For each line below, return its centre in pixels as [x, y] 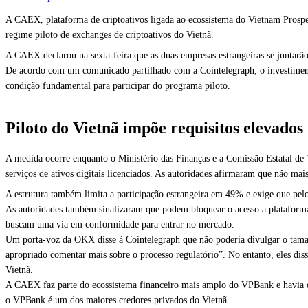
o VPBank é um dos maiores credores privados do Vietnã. [118, 300]
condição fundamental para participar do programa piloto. [118, 86]
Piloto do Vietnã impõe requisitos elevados [154, 128]
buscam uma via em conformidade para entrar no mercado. [120, 224]
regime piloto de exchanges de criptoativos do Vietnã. [110, 35]
